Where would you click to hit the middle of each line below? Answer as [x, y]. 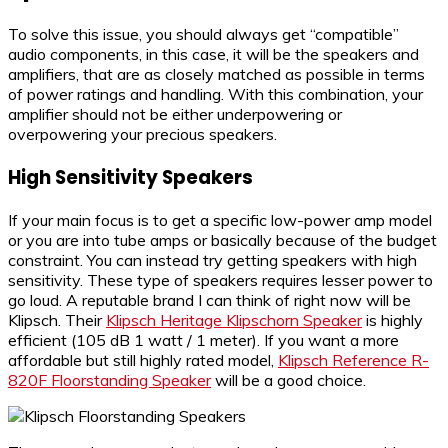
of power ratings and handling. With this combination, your [215, 93]
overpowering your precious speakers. [142, 133]
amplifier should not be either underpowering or [175, 113]
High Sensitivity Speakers [130, 177]
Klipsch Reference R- [353, 360]
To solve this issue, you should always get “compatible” [203, 33]
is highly [392, 320]
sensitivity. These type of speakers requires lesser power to [220, 280]
